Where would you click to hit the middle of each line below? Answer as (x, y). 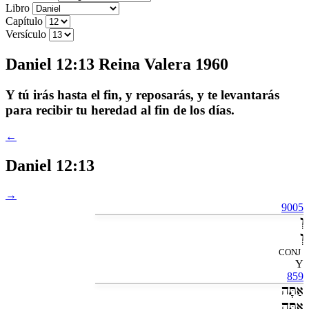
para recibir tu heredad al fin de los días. (120, 110)
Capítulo (24, 21)
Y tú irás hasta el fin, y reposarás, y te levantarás (142, 94)
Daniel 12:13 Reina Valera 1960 (117, 64)
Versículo (26, 34)
